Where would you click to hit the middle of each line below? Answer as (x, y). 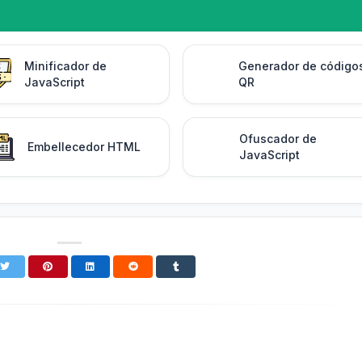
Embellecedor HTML (84, 147)
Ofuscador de (278, 139)
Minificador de (65, 66)
